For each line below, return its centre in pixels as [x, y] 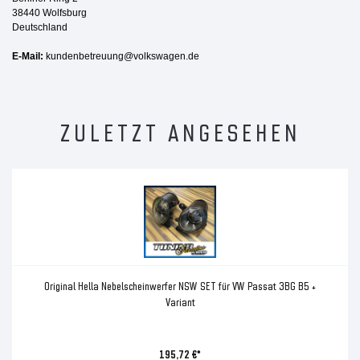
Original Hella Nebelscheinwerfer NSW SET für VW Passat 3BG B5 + [180, 285]
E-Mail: [28, 56]
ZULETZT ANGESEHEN [180, 131]
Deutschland [40, 27]
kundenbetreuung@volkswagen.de [123, 56]
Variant [180, 301]
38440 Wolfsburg [49, 12]
